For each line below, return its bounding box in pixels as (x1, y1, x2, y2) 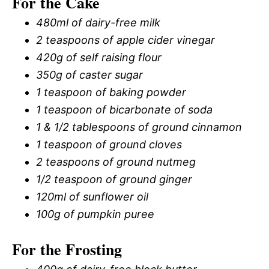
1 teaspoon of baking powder (36, 85, 186, 98)
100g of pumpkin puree (36, 207, 154, 220)
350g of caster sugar (36, 68, 143, 81)
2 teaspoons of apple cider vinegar (36, 33, 215, 46)
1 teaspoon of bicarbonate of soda (36, 103, 213, 116)
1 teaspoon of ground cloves (36, 138, 182, 151)
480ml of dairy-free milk (36, 16, 160, 29)
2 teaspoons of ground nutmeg (36, 155, 196, 168)
